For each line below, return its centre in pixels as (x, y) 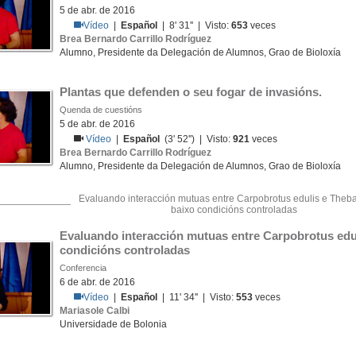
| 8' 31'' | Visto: (195, 25)
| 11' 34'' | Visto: (197, 297)
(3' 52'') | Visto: (197, 139)
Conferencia (83, 268)
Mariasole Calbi (95, 311)
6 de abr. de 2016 (97, 282)
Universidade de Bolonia (113, 324)
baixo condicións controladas (234, 210)
